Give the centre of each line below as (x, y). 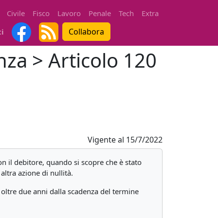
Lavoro (69, 13)
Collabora (86, 32)
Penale (100, 13)
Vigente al (107, 140)
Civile (16, 13)
